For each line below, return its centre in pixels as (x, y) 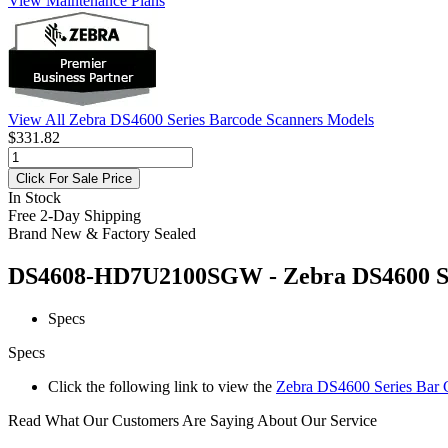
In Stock (34, 197)
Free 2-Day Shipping (74, 215)
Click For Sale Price (74, 178)
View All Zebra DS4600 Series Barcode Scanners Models (191, 119)
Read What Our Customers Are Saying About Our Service (192, 420)
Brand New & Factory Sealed (102, 233)
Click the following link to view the (162, 386)
